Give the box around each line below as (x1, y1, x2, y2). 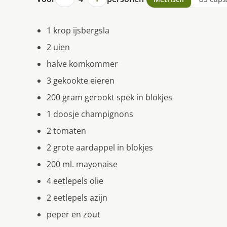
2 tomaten (47, 125, 86, 137)
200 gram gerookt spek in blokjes (47, 92, 172, 103)
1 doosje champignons (47, 108, 133, 120)
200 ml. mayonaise (47, 159, 118, 170)
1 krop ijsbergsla (47, 25, 109, 36)
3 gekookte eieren (47, 75, 115, 87)
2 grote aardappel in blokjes (47, 142, 153, 154)
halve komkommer (47, 58, 118, 70)
